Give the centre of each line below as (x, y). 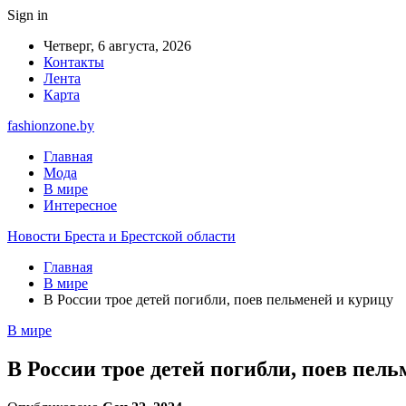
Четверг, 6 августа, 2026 (117, 46)
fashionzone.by (51, 126)
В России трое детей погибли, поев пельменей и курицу (218, 300)
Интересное (80, 205)
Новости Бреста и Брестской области (121, 236)
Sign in (28, 15)
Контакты (74, 62)
